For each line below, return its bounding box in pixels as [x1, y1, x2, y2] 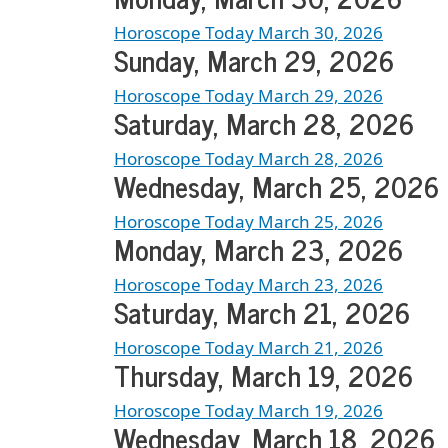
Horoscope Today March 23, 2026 [114, 273, 383, 297]
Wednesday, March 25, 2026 [114, 163, 439, 210]
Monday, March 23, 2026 [114, 226, 403, 273]
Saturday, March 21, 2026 [114, 289, 410, 336]
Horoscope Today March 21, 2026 [114, 336, 383, 360]
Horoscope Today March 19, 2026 [114, 399, 383, 423]
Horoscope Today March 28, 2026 [114, 147, 383, 171]
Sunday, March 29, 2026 [114, 37, 394, 84]
